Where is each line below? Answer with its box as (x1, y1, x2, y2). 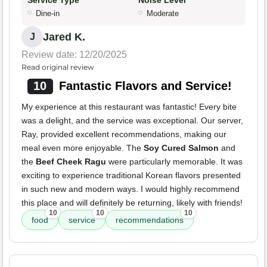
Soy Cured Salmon (144, 143, 219, 153)
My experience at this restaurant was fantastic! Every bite (21, 102, 237, 112)
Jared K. (43, 31, 85, 44)
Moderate (147, 9, 179, 18)
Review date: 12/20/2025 (21, 49, 127, 60)
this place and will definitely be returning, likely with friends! (21, 198, 243, 208)
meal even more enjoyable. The (21, 143, 144, 153)
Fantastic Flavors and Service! (58, 79, 232, 93)
